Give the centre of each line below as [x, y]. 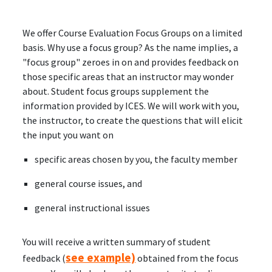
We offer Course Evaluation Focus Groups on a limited [133, 33]
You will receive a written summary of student [117, 242]
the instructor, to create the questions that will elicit [133, 120]
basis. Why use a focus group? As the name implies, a [131, 47]
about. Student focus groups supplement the [116, 91]
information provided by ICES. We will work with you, [131, 106]
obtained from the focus [187, 258]
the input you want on [69, 135]
